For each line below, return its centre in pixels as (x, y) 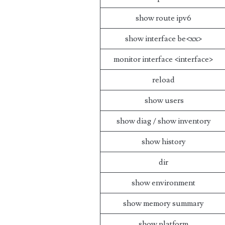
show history (163, 142)
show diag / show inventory (163, 121)
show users (164, 100)
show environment (164, 183)
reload (164, 80)
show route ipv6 (164, 18)
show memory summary (164, 203)
